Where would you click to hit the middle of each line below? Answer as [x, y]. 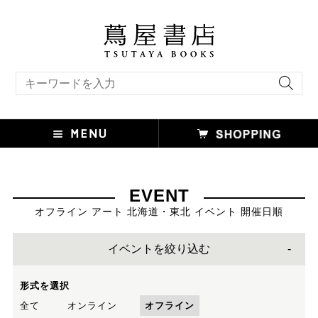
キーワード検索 [43, 76]
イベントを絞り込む [159, 248]
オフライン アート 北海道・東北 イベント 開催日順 [159, 211]
